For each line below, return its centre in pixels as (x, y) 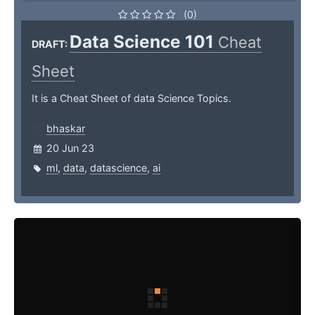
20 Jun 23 (70, 148)
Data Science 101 (144, 42)
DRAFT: (51, 44)
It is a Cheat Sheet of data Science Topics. (131, 98)
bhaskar (66, 129)
